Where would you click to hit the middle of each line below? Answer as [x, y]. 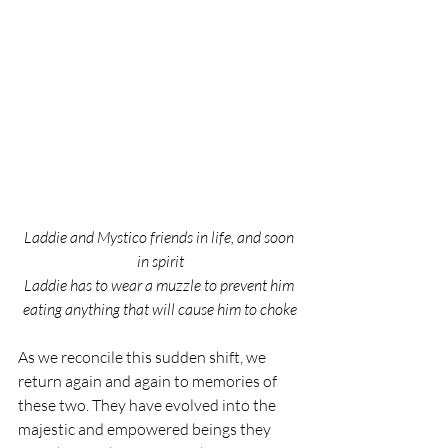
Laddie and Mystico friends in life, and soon [160, 236]
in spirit [160, 260]
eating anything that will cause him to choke [160, 308]
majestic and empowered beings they [146, 428]
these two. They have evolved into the [148, 404]
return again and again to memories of [149, 380]
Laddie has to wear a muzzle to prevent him [160, 284]
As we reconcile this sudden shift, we [143, 356]
